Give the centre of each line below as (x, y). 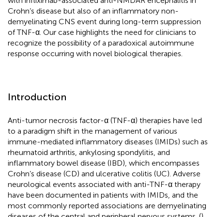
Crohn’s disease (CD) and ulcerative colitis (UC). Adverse (104, 173)
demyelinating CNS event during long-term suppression (104, 21)
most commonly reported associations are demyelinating (107, 205)
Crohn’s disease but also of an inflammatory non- (93, 11)
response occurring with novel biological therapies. (95, 53)
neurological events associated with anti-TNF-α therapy (104, 184)
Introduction (37, 97)
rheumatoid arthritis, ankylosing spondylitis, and (89, 152)
